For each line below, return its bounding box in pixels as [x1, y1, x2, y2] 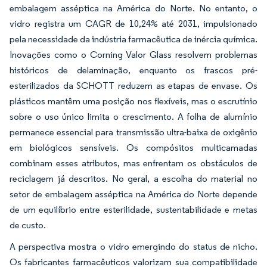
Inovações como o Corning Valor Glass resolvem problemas [10, 49, 257, 60]
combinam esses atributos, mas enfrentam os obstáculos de [10, 157, 257, 169]
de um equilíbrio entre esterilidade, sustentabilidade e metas [10, 204, 257, 215]
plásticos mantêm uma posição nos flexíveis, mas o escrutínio [10, 95, 257, 107]
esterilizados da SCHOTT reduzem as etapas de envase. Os [10, 80, 257, 91]
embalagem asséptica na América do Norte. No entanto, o [10, 2, 257, 14]
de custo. [10, 219, 46, 231]
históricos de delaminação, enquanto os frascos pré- [10, 64, 257, 76]
